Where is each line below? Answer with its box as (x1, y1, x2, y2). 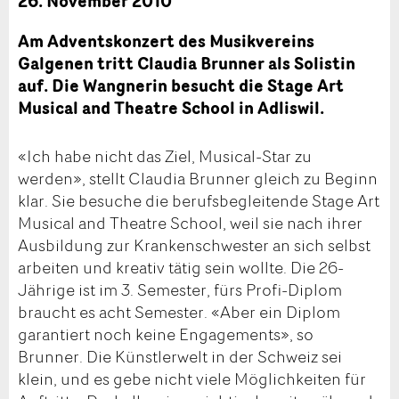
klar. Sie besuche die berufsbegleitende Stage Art (18, 188, 379, 212)
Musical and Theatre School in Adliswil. (18, 95, 324, 121)
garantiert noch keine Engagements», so (18, 322, 313, 346)
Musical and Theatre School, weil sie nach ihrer (18, 210, 362, 234)
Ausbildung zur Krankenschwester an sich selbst (18, 232, 370, 256)
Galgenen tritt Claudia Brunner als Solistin (18, 51, 355, 77)
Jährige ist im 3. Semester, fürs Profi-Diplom (18, 277, 342, 301)
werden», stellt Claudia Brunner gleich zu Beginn (18, 166, 378, 190)
